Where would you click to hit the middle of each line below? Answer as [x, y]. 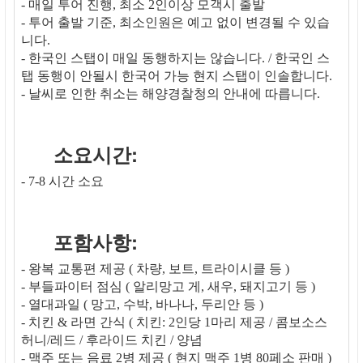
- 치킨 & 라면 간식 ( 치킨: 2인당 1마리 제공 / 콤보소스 [174, 322]
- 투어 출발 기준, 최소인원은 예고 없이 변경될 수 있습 [175, 23]
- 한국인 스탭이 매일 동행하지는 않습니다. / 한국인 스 [175, 58]
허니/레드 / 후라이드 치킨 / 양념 [112, 340]
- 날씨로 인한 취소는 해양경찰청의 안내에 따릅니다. [171, 94]
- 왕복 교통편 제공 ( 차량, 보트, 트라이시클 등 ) [155, 269]
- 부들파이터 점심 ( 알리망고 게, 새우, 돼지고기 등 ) [168, 287]
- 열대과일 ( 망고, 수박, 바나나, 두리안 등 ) [142, 305]
